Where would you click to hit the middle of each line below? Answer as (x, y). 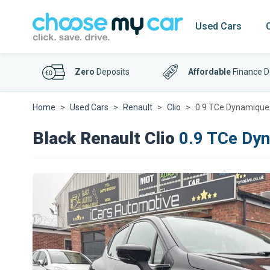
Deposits (112, 72)
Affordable (210, 72)
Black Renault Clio (104, 138)
